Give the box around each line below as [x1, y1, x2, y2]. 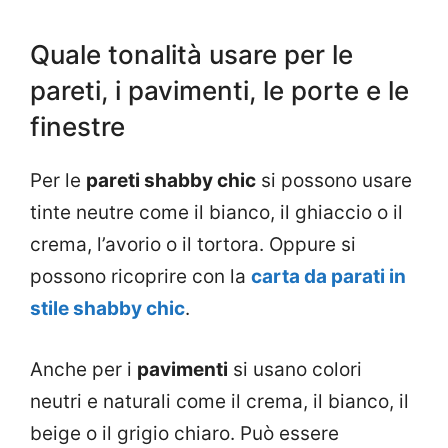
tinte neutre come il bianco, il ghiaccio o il [30, 201, 403, 225]
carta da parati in [251, 265, 406, 289]
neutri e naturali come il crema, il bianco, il [30, 389, 409, 413]
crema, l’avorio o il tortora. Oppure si [30, 233, 356, 257]
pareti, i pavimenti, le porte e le [30, 75, 409, 107]
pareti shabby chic [86, 169, 256, 193]
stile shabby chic [30, 297, 185, 321]
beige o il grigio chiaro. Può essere [30, 421, 339, 445]
